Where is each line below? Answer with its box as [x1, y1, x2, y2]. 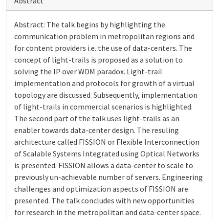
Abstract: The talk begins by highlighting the [14, 20, 165, 29]
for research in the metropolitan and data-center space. [14, 207, 201, 217]
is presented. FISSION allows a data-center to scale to [14, 160, 193, 170]
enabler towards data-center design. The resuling [14, 125, 179, 135]
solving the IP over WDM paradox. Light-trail [14, 66, 162, 76]
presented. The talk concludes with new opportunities [14, 196, 195, 205]
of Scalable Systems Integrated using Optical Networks [14, 149, 199, 158]
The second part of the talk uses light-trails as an [14, 113, 179, 123]
